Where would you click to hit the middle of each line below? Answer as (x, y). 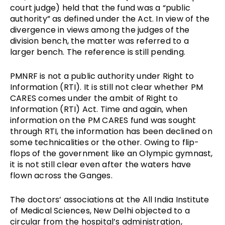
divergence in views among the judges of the (100, 30)
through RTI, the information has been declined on (111, 131)
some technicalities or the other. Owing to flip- (105, 142)
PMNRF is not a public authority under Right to (102, 76)
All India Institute (176, 199)
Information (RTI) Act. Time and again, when (99, 109)
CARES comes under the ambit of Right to (94, 98)
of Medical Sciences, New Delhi (72, 210)
